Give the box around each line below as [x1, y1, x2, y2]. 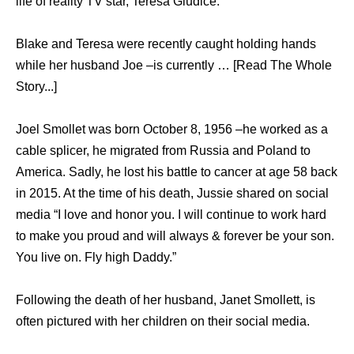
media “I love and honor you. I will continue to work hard [16, 207, 326, 221]
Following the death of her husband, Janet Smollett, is [16, 292, 315, 307]
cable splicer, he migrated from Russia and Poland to [16, 143, 311, 157]
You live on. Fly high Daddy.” [16, 250, 176, 264]
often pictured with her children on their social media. [16, 314, 310, 328]
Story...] [16, 79, 57, 93]
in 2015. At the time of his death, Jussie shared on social [16, 186, 329, 200]
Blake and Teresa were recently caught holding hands [16, 36, 316, 51]
